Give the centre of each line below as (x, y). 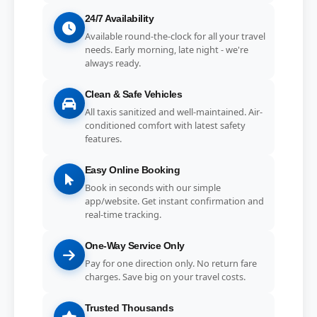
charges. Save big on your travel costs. (165, 276)
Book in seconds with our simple (152, 187)
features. (103, 138)
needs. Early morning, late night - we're (166, 49)
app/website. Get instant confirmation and (174, 201)
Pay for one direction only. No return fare (171, 263)
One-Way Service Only (134, 246)
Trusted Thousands (129, 308)
